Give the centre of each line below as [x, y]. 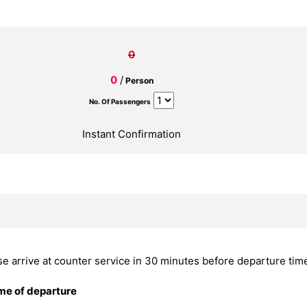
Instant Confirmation [132, 134]
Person [139, 81]
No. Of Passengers [120, 101]
